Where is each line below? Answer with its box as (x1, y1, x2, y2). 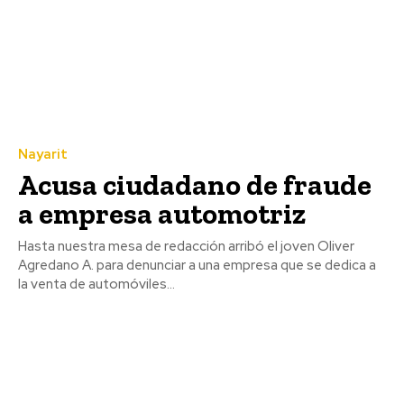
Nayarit (18, 144, 68, 163)
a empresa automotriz (18, 196, 306, 231)
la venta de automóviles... (18, 274, 175, 293)
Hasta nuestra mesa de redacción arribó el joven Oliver (18, 236, 354, 255)
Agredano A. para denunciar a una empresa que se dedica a (18, 255, 376, 274)
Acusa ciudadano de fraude (18, 167, 372, 202)
